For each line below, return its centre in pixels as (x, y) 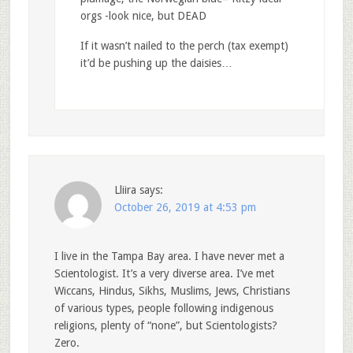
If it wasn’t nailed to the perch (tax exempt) (184, 46)
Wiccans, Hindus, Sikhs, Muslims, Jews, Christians (172, 291)
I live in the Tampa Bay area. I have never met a (169, 256)
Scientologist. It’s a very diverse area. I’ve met (164, 274)
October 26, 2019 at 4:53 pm (185, 208)
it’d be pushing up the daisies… (156, 63)
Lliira (125, 190)
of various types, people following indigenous (163, 308)
